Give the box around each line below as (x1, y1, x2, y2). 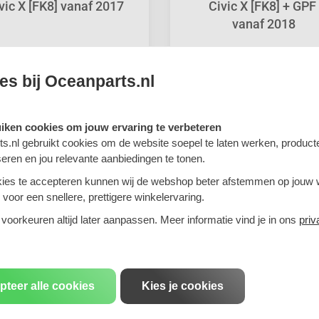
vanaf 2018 (231, 16, 296, 32)
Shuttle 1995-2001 (2, 98, 108, 114)
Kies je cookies (142, 280, 224, 293)
